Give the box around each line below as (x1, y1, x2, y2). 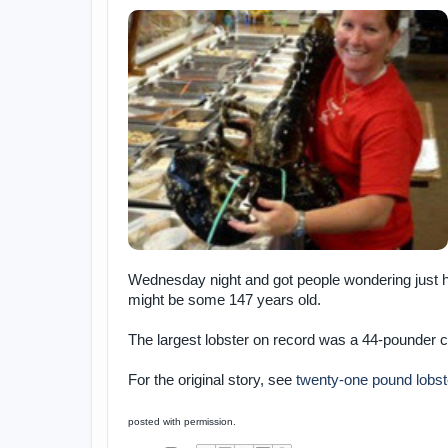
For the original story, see (128, 372, 296, 388)
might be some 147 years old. (128, 292, 321, 308)
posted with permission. (128, 416, 236, 427)
